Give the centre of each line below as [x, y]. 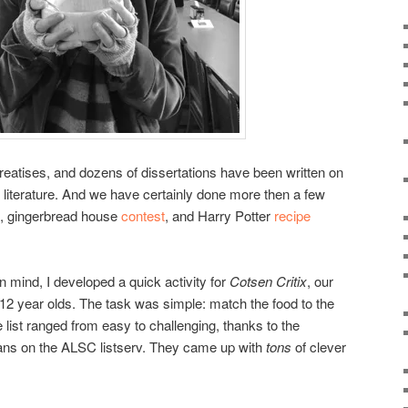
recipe [292, 216]
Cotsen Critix [268, 281]
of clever [319, 347]
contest [143, 216]
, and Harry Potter [219, 216]
